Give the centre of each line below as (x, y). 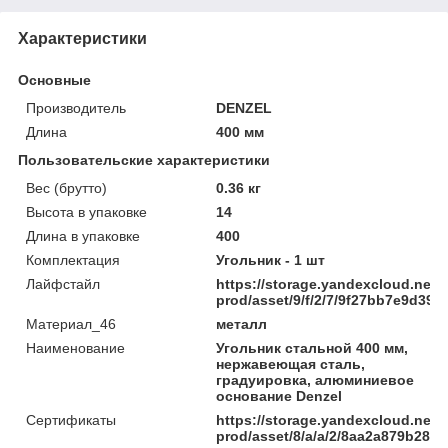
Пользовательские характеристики (144, 159)
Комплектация (73, 259)
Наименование (75, 347)
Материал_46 (71, 323)
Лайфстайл (63, 283)
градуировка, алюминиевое (315, 379)
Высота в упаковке (86, 211)
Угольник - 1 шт (271, 259)
